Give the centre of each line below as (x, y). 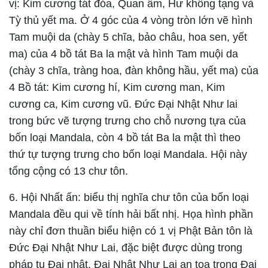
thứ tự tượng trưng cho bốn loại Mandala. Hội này (128, 155)
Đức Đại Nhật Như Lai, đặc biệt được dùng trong (126, 248)
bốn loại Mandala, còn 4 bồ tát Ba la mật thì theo (125, 138)
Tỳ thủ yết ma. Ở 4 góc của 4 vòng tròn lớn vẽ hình (131, 21)
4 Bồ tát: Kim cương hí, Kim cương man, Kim (117, 88)
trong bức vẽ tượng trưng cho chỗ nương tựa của (127, 121)
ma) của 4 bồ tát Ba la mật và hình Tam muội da (124, 54)
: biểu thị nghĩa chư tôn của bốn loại (163, 198)
